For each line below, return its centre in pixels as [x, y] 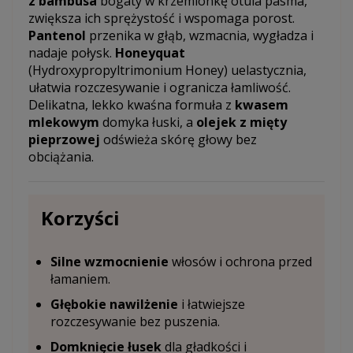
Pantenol [57, 35]
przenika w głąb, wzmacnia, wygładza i [200, 35]
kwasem [262, 104]
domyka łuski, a [148, 122]
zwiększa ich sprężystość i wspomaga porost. [162, 18]
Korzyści [80, 217]
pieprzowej [64, 139]
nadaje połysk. [72, 52]
